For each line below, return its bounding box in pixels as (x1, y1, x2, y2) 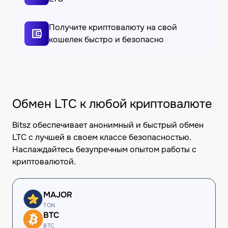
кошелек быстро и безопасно (49, 34, 164, 45)
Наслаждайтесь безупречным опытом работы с (12, 144, 196, 155)
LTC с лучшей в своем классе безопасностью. (12, 132, 191, 142)
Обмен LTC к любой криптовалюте (12, 96, 212, 111)
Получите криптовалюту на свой (49, 22, 177, 33)
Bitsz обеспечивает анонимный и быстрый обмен (12, 120, 204, 130)
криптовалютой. (12, 156, 76, 167)
